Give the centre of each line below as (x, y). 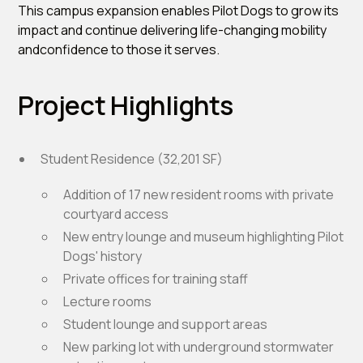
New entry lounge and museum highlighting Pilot (204, 236)
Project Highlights (126, 105)
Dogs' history (103, 256)
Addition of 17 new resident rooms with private (199, 194)
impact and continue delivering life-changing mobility (173, 30)
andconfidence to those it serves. (119, 49)
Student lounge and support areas (166, 324)
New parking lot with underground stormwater (199, 346)
